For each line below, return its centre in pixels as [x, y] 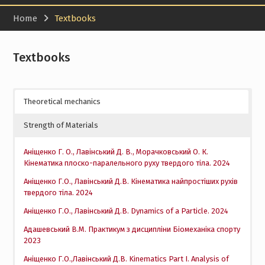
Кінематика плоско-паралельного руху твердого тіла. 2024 [127, 163]
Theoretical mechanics [62, 101]
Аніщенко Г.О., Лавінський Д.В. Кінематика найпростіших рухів [130, 181]
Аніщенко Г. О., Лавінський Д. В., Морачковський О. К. [116, 152]
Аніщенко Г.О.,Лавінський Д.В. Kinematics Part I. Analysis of [126, 259]
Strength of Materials [61, 125]
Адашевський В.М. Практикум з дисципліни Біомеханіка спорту [132, 229]
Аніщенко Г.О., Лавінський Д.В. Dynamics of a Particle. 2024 [126, 211]
